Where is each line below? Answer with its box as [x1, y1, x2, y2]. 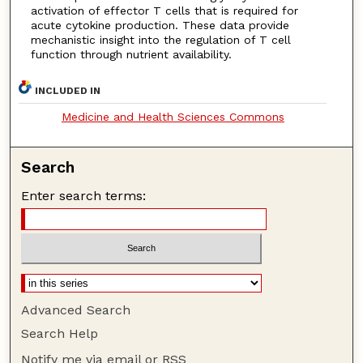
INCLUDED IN [35, 84, 101, 96]
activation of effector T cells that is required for [30, 3, 298, 17]
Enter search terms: [21, 187, 147, 203]
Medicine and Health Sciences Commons [61, 109, 284, 123]
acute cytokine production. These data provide [30, 18, 289, 32]
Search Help [21, 326, 99, 342]
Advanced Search [21, 302, 131, 318]
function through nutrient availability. [30, 47, 232, 61]
